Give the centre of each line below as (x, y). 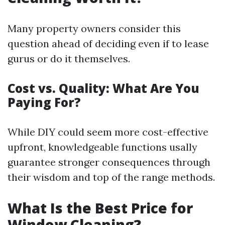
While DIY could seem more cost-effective (108, 132)
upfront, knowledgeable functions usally (102, 147)
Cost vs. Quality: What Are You (103, 88)
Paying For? (44, 102)
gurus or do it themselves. (69, 59)
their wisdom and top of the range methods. (111, 177)
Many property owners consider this (94, 28)
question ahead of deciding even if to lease (108, 43)
